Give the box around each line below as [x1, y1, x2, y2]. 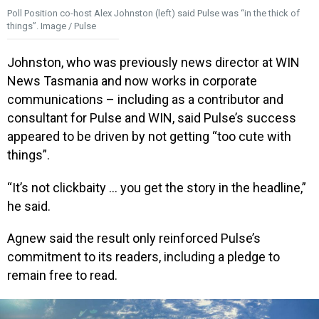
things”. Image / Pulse [7, 21, 96, 32]
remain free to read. [7, 268, 117, 283]
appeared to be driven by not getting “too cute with [7, 129, 291, 145]
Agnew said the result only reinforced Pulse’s [7, 231, 261, 246]
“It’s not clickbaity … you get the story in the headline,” [7, 179, 306, 195]
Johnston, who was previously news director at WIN [7, 55, 300, 70]
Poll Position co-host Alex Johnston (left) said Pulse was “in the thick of [7, 8, 300, 19]
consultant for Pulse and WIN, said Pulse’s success [7, 110, 296, 126]
